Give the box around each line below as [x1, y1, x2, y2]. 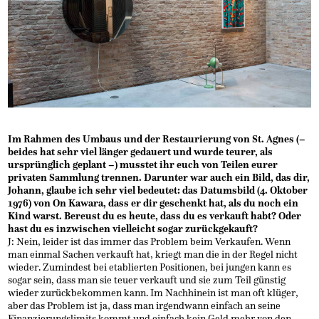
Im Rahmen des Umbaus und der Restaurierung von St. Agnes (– [8, 132, 306, 145]
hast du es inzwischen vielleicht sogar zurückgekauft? [8, 222, 258, 235]
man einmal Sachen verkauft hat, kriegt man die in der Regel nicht [8, 248, 298, 261]
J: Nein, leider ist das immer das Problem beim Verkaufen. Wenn [8, 235, 291, 248]
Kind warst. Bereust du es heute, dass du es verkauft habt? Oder [8, 209, 302, 222]
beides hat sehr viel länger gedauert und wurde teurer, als [8, 145, 273, 158]
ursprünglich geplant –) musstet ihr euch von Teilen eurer [8, 158, 278, 171]
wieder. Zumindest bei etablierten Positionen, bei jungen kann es [8, 261, 292, 273]
